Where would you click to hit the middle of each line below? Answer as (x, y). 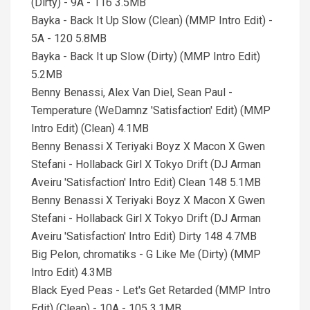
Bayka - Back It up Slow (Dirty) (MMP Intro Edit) (146, 56)
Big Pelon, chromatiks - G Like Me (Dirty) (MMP (146, 254)
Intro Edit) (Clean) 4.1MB (90, 128)
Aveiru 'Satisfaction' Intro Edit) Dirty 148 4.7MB (144, 236)
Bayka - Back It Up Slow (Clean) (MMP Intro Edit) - (152, 20)
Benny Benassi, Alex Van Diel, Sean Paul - (132, 92)
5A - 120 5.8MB (69, 38)
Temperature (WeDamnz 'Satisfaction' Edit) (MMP (151, 110)
